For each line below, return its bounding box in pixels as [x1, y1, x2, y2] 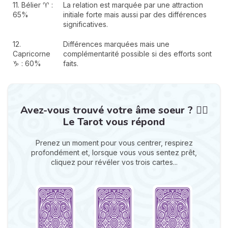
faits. [63, 59, 78, 68]
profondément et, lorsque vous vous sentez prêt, [31, 148, 197, 157]
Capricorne [13, 49, 50, 58]
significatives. [63, 19, 108, 28]
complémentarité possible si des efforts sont [63, 49, 212, 58]
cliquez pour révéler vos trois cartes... [50, 157, 178, 166]
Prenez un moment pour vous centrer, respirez [35, 138, 193, 147]
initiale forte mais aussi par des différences [63, 10, 207, 19]
